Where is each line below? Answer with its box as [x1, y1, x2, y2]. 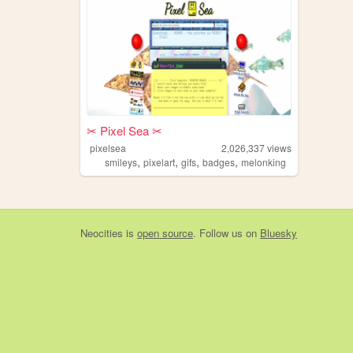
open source [137, 225, 193, 240]
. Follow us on [193, 225, 260, 240]
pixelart [143, 154, 175, 169]
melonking [240, 154, 286, 169]
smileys [104, 154, 137, 169]
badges [202, 154, 235, 169]
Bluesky [260, 225, 297, 240]
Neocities [80, 225, 123, 240]
